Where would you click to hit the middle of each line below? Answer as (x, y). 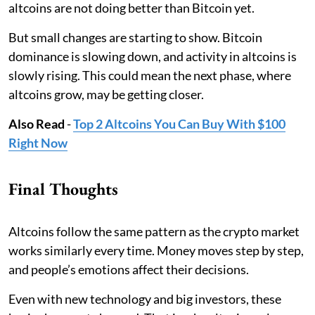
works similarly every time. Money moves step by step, (156, 250)
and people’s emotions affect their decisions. (129, 269)
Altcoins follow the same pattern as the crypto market (154, 231)
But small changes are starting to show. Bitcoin (135, 37)
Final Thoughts (63, 188)
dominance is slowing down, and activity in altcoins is (153, 56)
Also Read (37, 123)
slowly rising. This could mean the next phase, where (150, 75)
